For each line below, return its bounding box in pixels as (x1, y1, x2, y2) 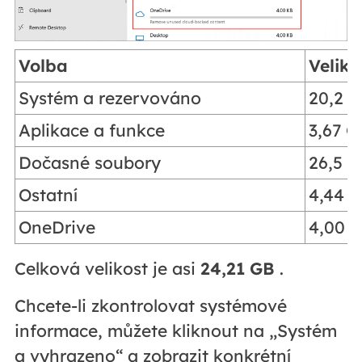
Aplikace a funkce (19, 119, 166, 141)
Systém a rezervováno (19, 86, 202, 108)
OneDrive (19, 216, 96, 238)
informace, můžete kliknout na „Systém (14, 319, 337, 341)
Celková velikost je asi (14, 257, 200, 279)
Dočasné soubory (19, 151, 162, 173)
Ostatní (19, 183, 78, 205)
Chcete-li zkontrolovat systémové (14, 294, 287, 316)
